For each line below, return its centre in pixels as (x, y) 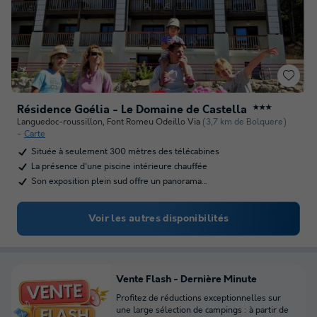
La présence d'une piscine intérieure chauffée (119, 167)
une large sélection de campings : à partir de (202, 310)
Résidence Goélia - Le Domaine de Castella (132, 110)
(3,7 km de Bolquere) (244, 122)
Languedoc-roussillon (60, 122)
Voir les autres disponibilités (158, 219)
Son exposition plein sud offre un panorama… (119, 181)
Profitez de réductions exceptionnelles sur (198, 298)
